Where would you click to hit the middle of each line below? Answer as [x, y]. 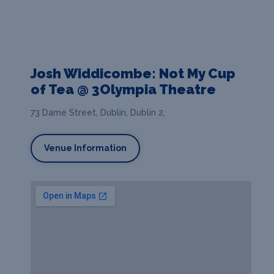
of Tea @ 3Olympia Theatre [123, 90]
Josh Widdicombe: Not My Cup [133, 74]
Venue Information [85, 148]
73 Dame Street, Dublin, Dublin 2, [98, 113]
